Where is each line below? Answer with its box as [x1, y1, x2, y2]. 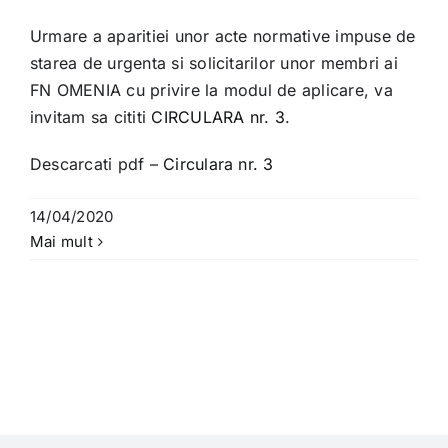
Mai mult [30, 232, 93, 252]
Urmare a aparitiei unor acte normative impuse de [30, 26, 416, 47]
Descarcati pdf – [30, 154, 164, 175]
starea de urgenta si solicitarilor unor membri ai [30, 53, 398, 74]
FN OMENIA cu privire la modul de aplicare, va [30, 80, 393, 101]
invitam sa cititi [30, 107, 152, 128]
